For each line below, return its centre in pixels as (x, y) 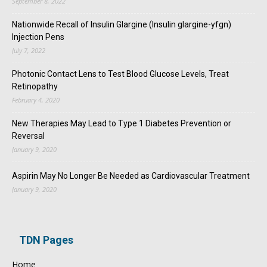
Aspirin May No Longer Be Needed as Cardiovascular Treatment (131, 176)
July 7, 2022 (29, 50)
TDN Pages (46, 240)
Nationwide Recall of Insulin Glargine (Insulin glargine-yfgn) (122, 24)
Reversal (28, 136)
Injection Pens (38, 37)
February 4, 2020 (36, 100)
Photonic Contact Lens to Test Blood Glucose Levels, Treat (120, 74)
